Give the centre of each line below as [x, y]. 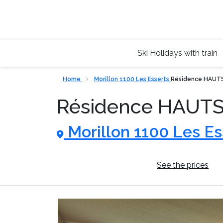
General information [104, 165]
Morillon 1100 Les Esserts [132, 79]
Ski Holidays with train [177, 53]
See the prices [183, 165]
